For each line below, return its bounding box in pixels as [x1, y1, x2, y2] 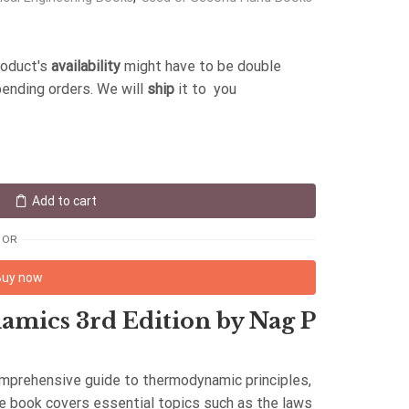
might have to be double [121, 58, 281, 75]
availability [51, 58, 121, 75]
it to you [174, 80, 236, 98]
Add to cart [31, 194, 97, 209]
